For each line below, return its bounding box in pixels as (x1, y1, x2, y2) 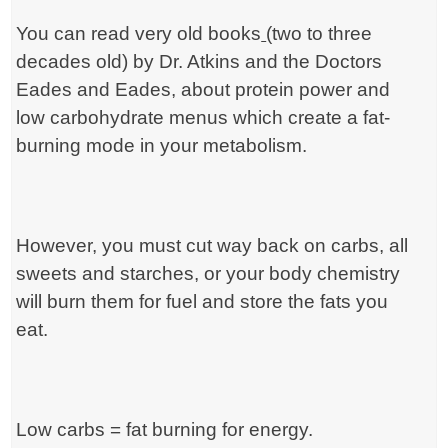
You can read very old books (16, 22, 262, 44)
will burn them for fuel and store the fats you (16, 290, 389, 312)
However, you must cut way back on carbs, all (16, 234, 409, 256)
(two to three (266, 22, 373, 44)
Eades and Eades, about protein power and (16, 78, 391, 100)
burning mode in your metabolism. (16, 134, 308, 156)
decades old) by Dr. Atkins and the (16, 50, 316, 72)
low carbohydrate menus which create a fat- (16, 106, 391, 128)
